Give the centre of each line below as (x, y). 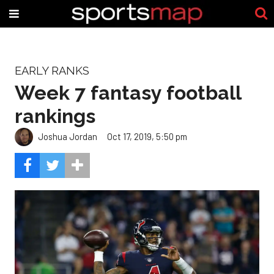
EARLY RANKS (52, 71)
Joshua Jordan (68, 137)
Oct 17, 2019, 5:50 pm (147, 137)
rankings (55, 116)
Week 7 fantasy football (128, 92)
